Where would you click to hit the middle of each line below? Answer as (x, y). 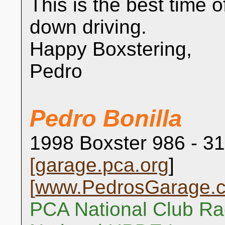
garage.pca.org (102, 165)
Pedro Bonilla (106, 118)
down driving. (88, 27)
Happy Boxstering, (111, 49)
